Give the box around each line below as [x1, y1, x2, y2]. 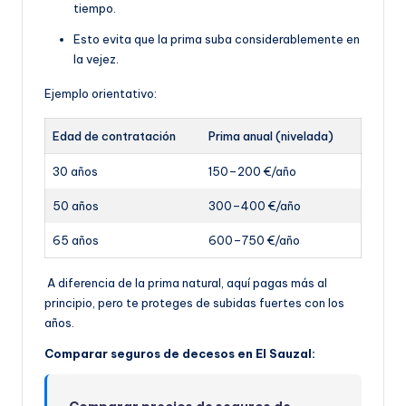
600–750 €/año [208, 233, 300, 247]
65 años [53, 233, 99, 247]
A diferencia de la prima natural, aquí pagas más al [44, 275, 327, 290]
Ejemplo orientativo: [44, 86, 157, 101]
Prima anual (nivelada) [208, 129, 333, 143]
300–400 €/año [208, 198, 301, 213]
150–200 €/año [208, 164, 296, 179]
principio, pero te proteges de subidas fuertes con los [44, 295, 344, 310]
